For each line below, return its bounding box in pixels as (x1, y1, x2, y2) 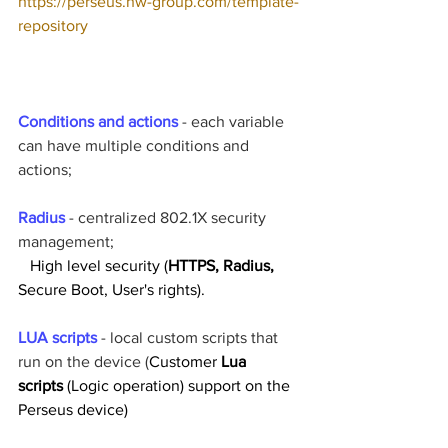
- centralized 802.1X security (69, 208, 270, 226)
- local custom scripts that (97, 328, 282, 346)
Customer (149, 352, 221, 370)
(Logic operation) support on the (67, 376, 294, 394)
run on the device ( (18, 352, 149, 370)
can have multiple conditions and (18, 136, 253, 154)
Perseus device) (18, 400, 128, 418)
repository (18, 16, 88, 34)
